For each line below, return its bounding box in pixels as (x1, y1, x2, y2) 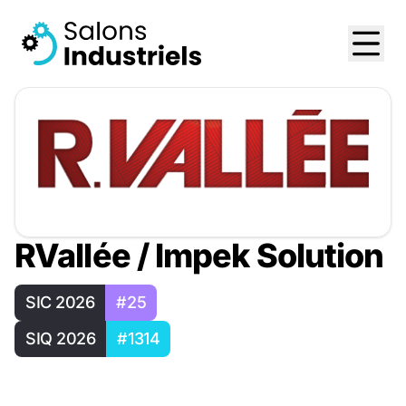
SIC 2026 (25, 292, 95, 312)
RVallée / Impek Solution (14, 235, 384, 275)
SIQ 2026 (25, 328, 96, 348)
